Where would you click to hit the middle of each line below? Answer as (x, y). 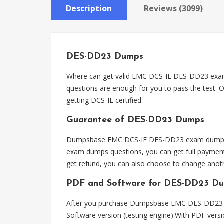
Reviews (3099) (173, 8)
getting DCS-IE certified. (105, 100)
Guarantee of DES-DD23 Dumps (135, 120)
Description (89, 8)
